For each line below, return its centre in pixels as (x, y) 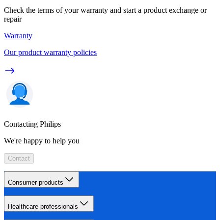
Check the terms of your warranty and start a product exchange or (105, 10)
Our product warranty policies (50, 52)
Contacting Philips (32, 124)
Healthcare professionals (43, 206)
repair (13, 19)
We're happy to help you (42, 140)
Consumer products (36, 182)
